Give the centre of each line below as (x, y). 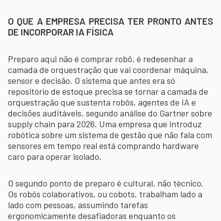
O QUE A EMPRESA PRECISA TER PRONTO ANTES (110, 21)
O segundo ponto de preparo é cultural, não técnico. (106, 183)
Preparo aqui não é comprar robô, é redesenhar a (100, 58)
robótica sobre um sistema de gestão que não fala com (110, 134)
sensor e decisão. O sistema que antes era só (92, 80)
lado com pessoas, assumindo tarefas (78, 204)
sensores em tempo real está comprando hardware (103, 145)
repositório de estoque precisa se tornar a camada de (108, 91)
